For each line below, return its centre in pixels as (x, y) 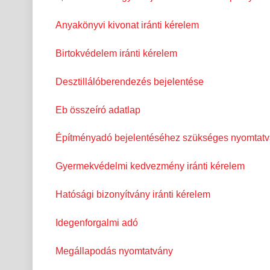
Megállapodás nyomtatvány (114, 251)
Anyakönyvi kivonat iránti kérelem (127, 25)
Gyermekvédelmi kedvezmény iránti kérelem (150, 166)
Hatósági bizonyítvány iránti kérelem (133, 194)
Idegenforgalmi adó (97, 222)
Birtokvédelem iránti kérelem (116, 53)
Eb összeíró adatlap (98, 110)
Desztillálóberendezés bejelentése (130, 81)
